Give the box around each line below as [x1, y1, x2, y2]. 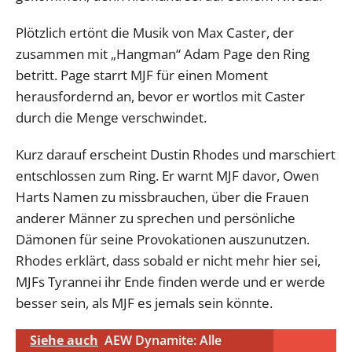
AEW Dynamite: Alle [104, 331, 222, 349]
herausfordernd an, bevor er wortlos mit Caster [16, 86, 305, 105]
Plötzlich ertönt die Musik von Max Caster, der [16, 23, 294, 42]
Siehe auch [30, 331, 98, 349]
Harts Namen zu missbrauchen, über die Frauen [16, 187, 309, 206]
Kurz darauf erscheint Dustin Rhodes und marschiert [16, 145, 335, 163]
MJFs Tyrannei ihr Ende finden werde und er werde [16, 272, 325, 291]
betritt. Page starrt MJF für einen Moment [16, 65, 268, 84]
